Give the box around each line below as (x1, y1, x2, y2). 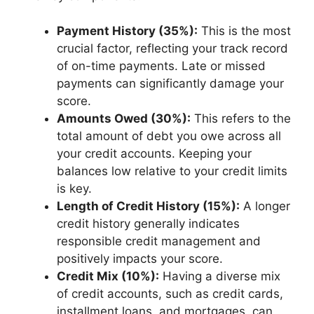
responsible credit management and (57, 234, 261, 248)
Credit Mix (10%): (57, 269, 159, 283)
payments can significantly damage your (57, 76, 284, 90)
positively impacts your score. (57, 252, 223, 266)
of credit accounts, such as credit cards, (57, 287, 283, 301)
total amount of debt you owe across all (57, 129, 281, 143)
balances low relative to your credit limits (57, 164, 287, 178)
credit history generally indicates (57, 217, 240, 231)
